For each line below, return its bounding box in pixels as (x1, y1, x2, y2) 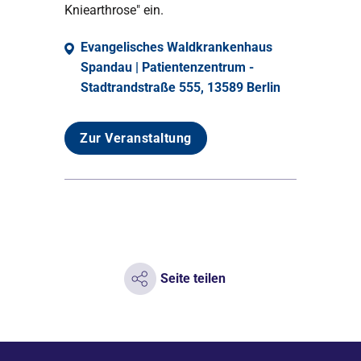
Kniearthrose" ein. (64, 2, 164, 18)
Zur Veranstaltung (80, 131, 192, 146)
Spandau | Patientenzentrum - (81, 60, 254, 75)
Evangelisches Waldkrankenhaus (81, 39, 272, 55)
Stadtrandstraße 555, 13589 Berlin (81, 80, 280, 95)
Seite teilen (160, 271, 226, 286)
